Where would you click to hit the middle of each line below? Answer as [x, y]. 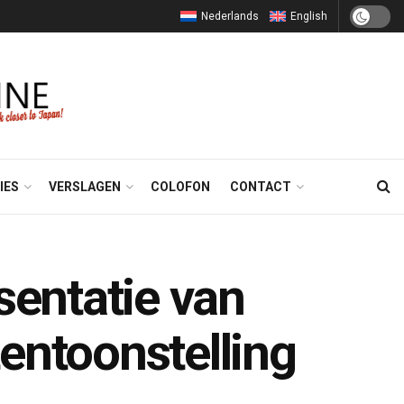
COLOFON [180, 187]
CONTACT [260, 187]
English [309, 16]
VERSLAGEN [84, 187]
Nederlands [230, 16]
